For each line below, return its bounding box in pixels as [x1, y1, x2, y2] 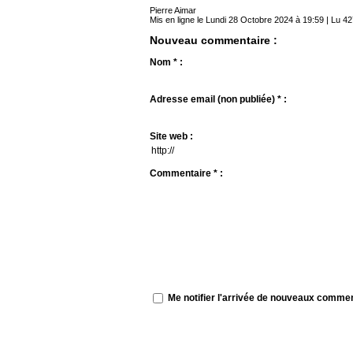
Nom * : [150, 57, 183, 69]
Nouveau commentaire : [150, 34, 277, 47]
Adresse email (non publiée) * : [150, 94, 287, 106]
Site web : [150, 131, 193, 143]
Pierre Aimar [150, 6, 196, 16]
